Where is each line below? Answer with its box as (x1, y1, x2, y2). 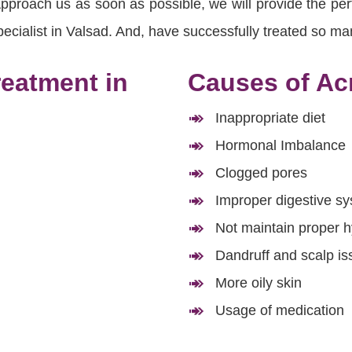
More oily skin (215, 275, 302, 291)
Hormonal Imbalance (215, 137, 346, 154)
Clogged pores (215, 165, 307, 181)
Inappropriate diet (215, 110, 325, 126)
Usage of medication (215, 302, 344, 319)
